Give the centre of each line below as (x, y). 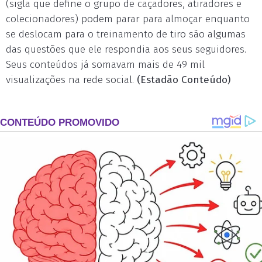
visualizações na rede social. (71, 80)
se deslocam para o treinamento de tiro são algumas (126, 34)
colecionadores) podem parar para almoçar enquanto (128, 19)
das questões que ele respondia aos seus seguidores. (126, 49)
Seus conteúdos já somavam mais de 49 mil (105, 65)
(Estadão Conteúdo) (184, 80)
